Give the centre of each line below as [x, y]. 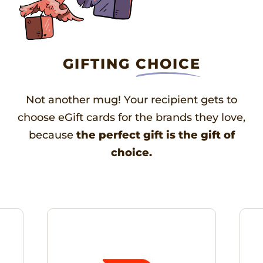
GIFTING [99, 64]
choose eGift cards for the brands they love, [131, 118]
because [52, 135]
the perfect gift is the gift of [155, 135]
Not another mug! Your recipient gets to [131, 100]
